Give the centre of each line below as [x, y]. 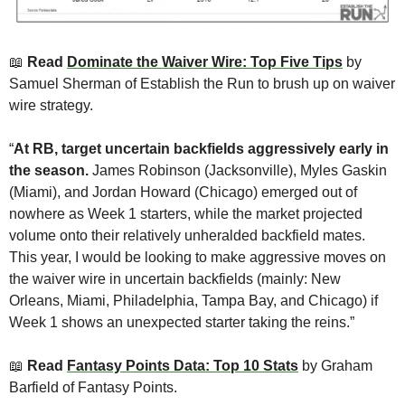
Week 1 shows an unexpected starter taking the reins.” [182, 322]
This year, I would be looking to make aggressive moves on [198, 257]
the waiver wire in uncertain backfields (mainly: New [175, 278]
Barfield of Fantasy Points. [95, 387]
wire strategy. [53, 105]
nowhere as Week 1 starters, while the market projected [186, 213]
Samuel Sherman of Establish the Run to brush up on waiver [202, 83]
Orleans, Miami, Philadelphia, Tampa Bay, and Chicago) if [193, 300]
